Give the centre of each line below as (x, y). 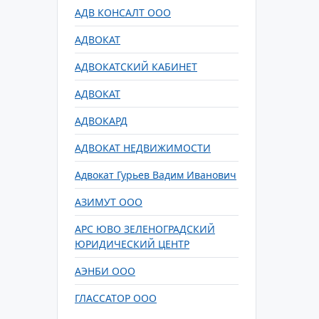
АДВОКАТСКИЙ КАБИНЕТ (136, 67)
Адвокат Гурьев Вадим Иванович (156, 175)
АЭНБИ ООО (105, 271)
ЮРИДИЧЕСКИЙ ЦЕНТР (132, 244)
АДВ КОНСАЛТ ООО (123, 12)
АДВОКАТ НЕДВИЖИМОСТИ (143, 148)
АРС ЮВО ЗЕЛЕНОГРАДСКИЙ (145, 229)
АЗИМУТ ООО (109, 202)
